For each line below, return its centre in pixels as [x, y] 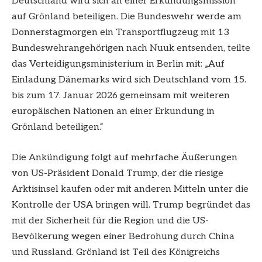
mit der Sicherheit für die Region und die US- [110, 220]
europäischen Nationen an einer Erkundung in [113, 112]
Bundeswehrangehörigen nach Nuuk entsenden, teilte [131, 49]
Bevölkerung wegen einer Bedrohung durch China [123, 236]
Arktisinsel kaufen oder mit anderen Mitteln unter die [130, 189]
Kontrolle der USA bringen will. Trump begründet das [131, 205]
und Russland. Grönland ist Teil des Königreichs [116, 252]
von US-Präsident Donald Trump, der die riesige [118, 173]
